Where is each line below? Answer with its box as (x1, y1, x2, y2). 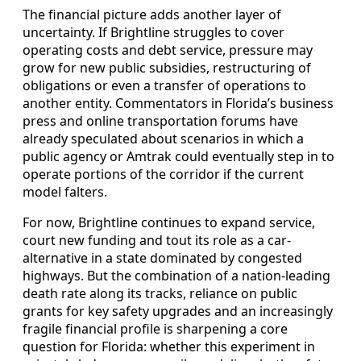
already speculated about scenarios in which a (23, 130, 304, 148)
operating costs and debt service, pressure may (23, 41, 313, 60)
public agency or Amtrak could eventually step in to (23, 147, 334, 166)
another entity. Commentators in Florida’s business (23, 94, 334, 113)
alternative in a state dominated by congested (23, 249, 302, 268)
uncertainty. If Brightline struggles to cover (23, 23, 284, 42)
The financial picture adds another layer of (23, 6, 281, 24)
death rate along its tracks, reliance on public (23, 284, 297, 303)
